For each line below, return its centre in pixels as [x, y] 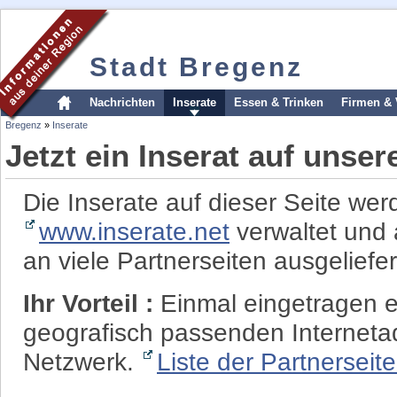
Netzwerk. [82, 362]
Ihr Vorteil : [92, 303]
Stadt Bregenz [196, 67]
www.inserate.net [134, 231]
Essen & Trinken [279, 102]
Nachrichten [122, 102]
